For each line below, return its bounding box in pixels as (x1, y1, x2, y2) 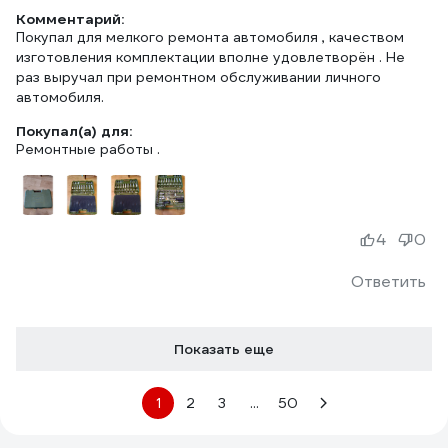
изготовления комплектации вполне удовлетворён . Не (16, 48, 405, 66)
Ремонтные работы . (16, 140, 160, 158)
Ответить (351, 271, 426, 292)
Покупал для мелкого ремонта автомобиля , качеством (16, 28, 404, 46)
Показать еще (174, 340, 274, 358)
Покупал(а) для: (16, 122, 132, 140)
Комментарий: (16, 10, 124, 28)
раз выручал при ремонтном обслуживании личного (16, 68, 381, 86)
